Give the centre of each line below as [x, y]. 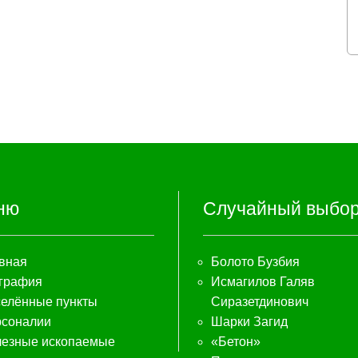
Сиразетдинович [260, 302]
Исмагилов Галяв [263, 282]
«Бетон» [236, 342]
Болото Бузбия [255, 262]
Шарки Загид [249, 322]
